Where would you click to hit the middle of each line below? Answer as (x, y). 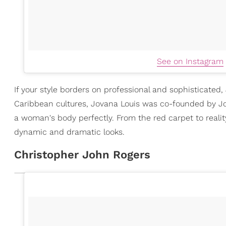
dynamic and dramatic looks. (69, 132)
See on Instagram (190, 61)
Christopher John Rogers (82, 155)
